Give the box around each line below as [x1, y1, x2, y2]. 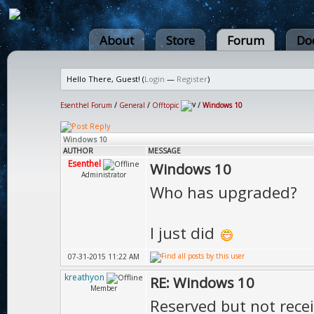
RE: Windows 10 [150, 273, 254, 292]
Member [90, 283, 117, 293]
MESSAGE [148, 146, 181, 156]
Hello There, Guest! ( [67, 74, 144, 84]
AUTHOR [63, 146, 93, 156]
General [119, 100, 145, 110]
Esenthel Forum [60, 100, 112, 110]
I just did [150, 222, 219, 243]
